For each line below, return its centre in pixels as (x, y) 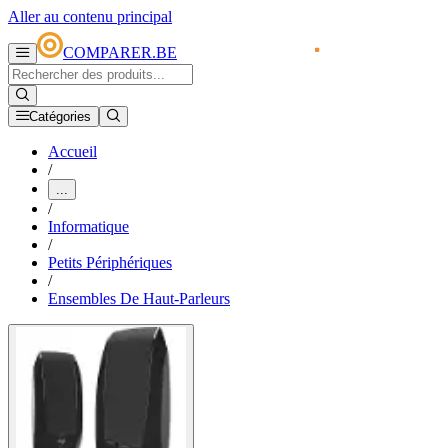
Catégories (60, 117)
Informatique (88, 227)
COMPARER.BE (120, 53)
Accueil (72, 152)
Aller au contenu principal (90, 16)
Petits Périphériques (110, 263)
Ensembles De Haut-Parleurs (139, 299)
